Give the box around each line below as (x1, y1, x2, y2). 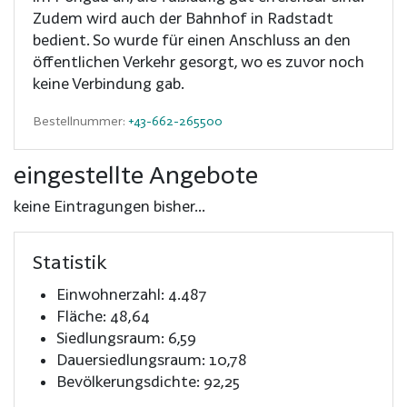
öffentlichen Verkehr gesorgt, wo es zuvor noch (33, 52, 364, 70)
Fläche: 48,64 (55, 306, 150, 324)
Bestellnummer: (33, 113, 128, 128)
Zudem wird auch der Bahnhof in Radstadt (33, 8, 333, 26)
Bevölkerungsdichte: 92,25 (55, 372, 240, 390)
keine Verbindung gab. (33, 74, 184, 92)
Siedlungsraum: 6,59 (55, 328, 196, 346)
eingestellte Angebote (14, 159, 258, 188)
